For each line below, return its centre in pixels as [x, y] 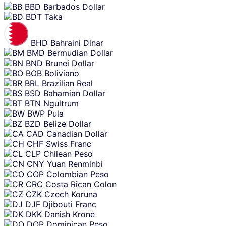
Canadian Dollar [77, 133]
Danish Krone [70, 214]
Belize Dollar [67, 123]
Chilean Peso [68, 154]
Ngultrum [61, 103]
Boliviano [62, 73]
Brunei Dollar [70, 63]
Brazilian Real [67, 83]
